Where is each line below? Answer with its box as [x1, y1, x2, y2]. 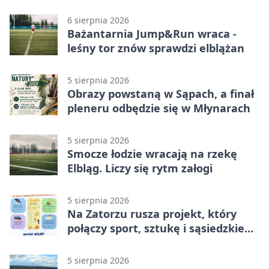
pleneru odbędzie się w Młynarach [67, 100, 250, 115]
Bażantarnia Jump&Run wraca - [67, 26, 237, 41]
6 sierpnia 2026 [67, 14, 129, 26]
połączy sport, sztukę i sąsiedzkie [67, 220, 244, 235]
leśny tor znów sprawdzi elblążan [67, 40, 244, 55]
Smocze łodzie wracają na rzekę [67, 146, 237, 161]
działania [67, 235, 115, 250]
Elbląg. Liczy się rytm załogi [67, 160, 213, 175]
